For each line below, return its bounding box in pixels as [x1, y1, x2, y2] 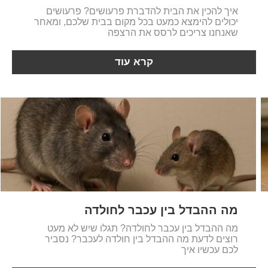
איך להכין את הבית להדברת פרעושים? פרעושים [46, 6, 239, 16]
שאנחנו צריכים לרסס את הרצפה [108, 28, 239, 38]
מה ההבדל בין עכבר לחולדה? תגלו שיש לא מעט [47, 223, 239, 234]
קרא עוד [115, 56, 154, 68]
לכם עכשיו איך [181, 245, 239, 255]
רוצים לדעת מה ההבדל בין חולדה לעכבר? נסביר [45, 234, 239, 245]
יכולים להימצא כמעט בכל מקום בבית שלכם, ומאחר [34, 17, 239, 27]
